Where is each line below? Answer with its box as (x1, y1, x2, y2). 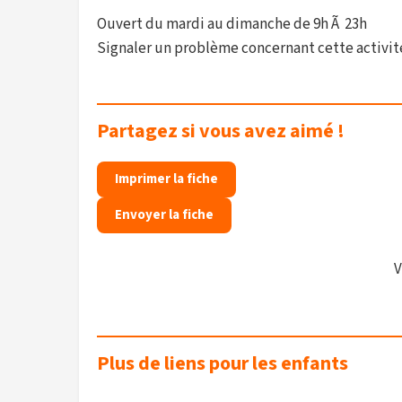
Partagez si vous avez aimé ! (97, 117, 345, 145)
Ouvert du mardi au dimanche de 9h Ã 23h (97, 13, 367, 35)
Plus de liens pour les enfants (97, 349, 348, 378)
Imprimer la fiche (115, 170, 218, 188)
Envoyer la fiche (115, 205, 214, 224)
